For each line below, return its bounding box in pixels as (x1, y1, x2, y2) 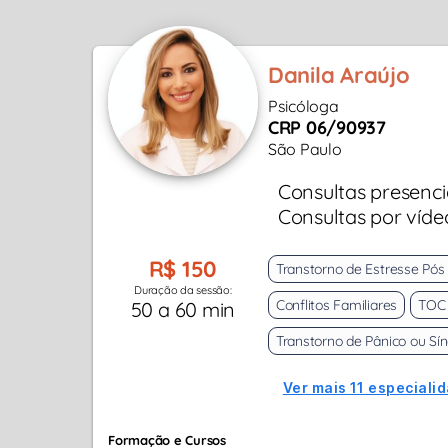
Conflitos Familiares (275, 296, 398, 314)
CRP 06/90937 (267, 116, 386, 139)
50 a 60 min (130, 297, 236, 322)
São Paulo (267, 139, 342, 159)
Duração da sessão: (134, 283, 232, 297)
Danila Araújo (267, 61, 410, 89)
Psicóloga (267, 96, 339, 116)
